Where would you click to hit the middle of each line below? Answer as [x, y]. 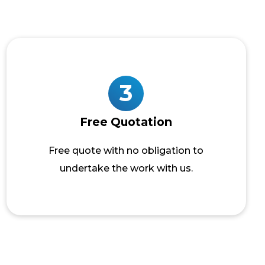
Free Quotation [126, 122]
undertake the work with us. [126, 168]
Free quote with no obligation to [126, 151]
